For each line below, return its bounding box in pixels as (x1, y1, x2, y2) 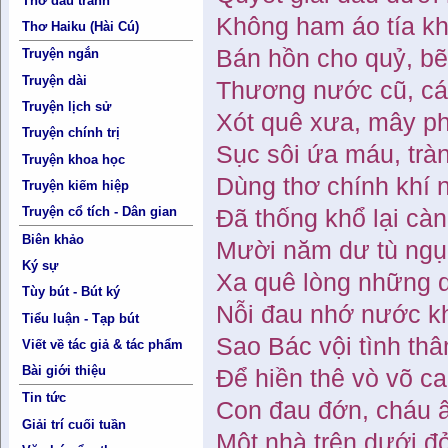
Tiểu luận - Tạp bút (22, 310, 140, 326)
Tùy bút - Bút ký (22, 284, 121, 300)
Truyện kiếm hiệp (22, 177, 130, 193)
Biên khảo (22, 231, 85, 247)
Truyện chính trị (22, 125, 121, 141)
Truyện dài (22, 72, 88, 88)
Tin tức (22, 390, 67, 406)
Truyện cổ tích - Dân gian (22, 204, 178, 220)
